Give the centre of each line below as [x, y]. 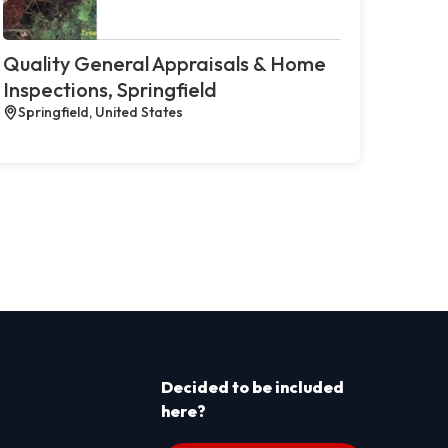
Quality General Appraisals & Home [164, 63]
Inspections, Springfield [109, 89]
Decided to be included [252, 386]
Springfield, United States [100, 111]
